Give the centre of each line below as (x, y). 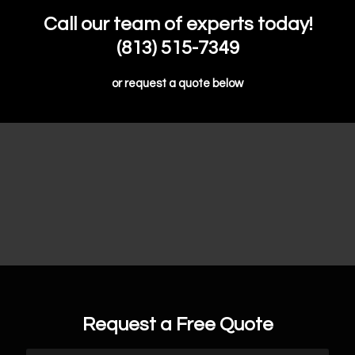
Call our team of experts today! (177, 24)
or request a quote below (177, 84)
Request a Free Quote (177, 324)
